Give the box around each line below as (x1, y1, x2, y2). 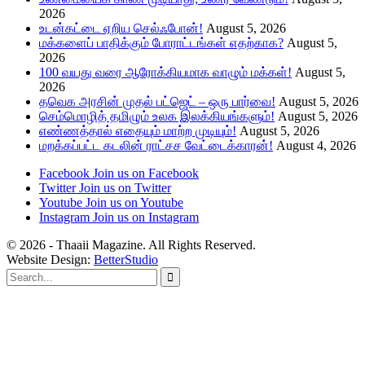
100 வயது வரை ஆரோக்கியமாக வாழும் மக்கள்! (39, 64, 292, 79)
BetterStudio (94, 252, 158, 266)
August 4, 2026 (276, 138, 356, 152)
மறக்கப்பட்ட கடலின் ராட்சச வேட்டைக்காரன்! (39, 138, 273, 152)
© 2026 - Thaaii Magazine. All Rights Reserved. (7, 237, 256, 252)
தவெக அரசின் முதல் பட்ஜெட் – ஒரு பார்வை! (39, 94, 275, 108)
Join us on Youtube (86, 195, 183, 209)
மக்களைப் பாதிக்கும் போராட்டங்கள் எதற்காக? (39, 35, 284, 50)
